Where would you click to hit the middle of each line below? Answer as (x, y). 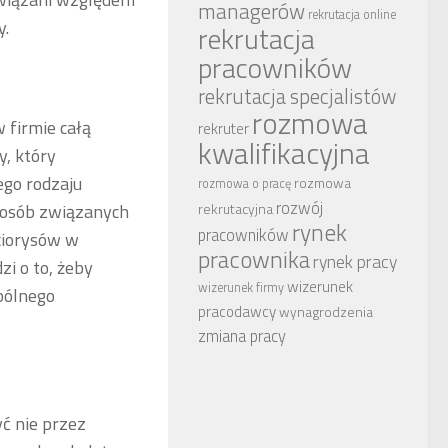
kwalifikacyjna (284, 153)
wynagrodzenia (326, 312)
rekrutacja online (352, 15)
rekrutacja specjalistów (297, 97)
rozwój (299, 208)
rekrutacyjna (235, 209)
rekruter (223, 129)
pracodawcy (237, 312)
